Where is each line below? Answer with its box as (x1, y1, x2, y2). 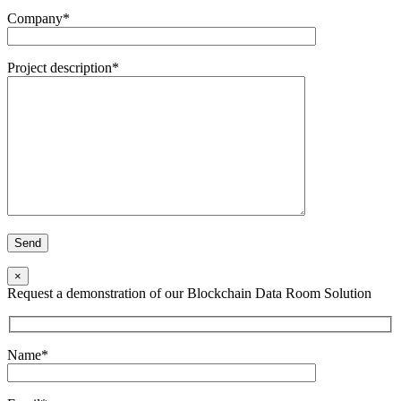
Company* (7, 10, 70, 26)
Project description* (7, 59, 119, 75)
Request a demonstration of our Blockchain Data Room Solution (7, 285, 371, 301)
